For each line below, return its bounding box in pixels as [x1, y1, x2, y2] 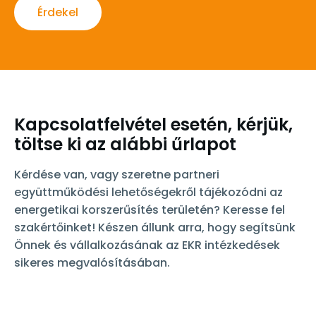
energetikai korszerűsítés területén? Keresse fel [14, 201, 285, 218]
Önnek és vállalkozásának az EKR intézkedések [14, 236, 280, 253]
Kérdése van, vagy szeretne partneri [14, 166, 219, 183]
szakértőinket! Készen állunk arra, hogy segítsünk [14, 219, 296, 236]
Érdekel [37, 4, 78, 20]
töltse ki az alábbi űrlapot [14, 132, 236, 156]
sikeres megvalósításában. [14, 254, 170, 271]
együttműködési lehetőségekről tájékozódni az [14, 183, 283, 200]
